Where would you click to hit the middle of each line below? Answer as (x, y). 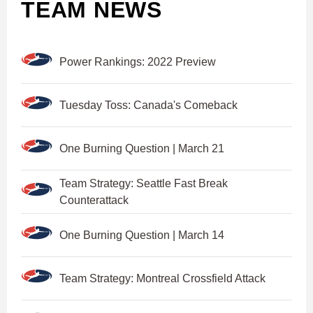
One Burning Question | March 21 (142, 148)
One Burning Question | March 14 (142, 235)
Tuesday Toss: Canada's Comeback (148, 105)
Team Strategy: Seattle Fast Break (144, 183)
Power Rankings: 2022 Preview (138, 61)
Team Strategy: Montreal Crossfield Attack (162, 278)
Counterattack (94, 200)
